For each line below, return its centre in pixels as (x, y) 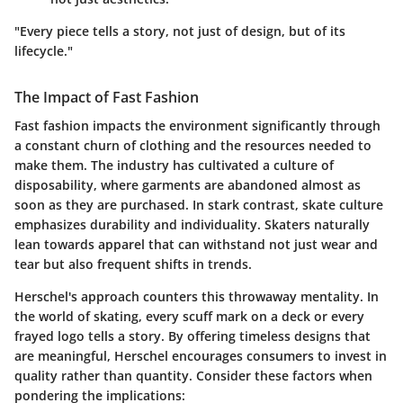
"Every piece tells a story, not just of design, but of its (180, 31)
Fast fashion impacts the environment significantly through (197, 126)
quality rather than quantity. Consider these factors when (193, 376)
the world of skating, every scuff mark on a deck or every (189, 317)
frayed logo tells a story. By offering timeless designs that (193, 336)
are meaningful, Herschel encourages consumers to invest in (201, 356)
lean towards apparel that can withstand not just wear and (196, 245)
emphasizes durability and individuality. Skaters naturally (192, 225)
